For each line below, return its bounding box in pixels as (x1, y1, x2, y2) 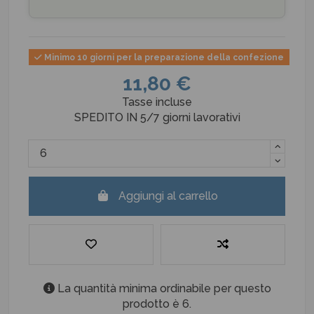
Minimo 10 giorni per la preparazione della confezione (41, 52, 284, 62)
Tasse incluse (122, 95, 192, 109)
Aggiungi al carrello (118, 189, 218, 203)
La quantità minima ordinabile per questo (54, 282, 271, 296)
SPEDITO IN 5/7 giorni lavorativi (74, 110, 240, 124)
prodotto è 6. (123, 297, 191, 311)
